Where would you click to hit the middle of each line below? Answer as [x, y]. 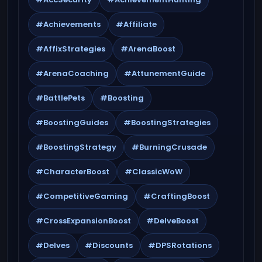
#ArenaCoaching [72, 73]
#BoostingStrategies [167, 122]
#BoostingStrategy [76, 147]
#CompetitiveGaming [82, 196]
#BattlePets [60, 98]
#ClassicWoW [154, 171]
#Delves [53, 245]
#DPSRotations [180, 245]
